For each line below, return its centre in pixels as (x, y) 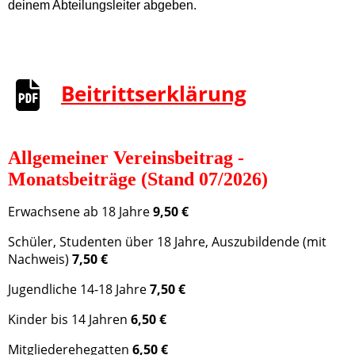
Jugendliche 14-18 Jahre (79, 290)
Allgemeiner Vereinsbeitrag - (126, 158)
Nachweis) (40, 260)
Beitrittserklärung (153, 94)
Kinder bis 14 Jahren (69, 320)
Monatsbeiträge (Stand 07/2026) (138, 179)
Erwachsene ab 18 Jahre (80, 212)
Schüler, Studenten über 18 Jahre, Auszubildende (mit (167, 242)
